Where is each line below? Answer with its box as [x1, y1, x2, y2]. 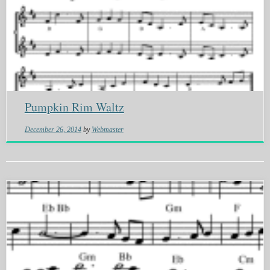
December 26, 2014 [24, 125, 81, 134]
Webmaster [91, 125, 124, 134]
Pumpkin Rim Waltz [24, 99, 124, 116]
